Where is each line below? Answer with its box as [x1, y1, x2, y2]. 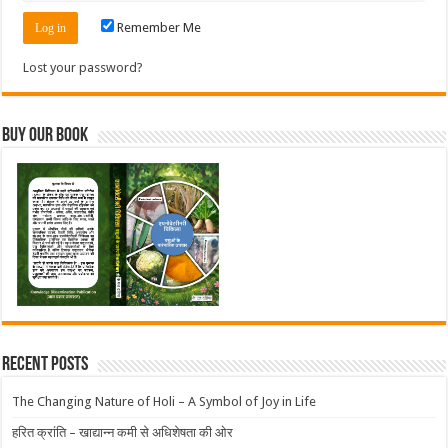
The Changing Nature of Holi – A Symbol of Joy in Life [12, 393, 317, 409]
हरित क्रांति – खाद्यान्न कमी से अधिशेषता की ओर [12, 424, 234, 440]
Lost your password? [23, 59, 144, 75]
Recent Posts [2, 354, 89, 375]
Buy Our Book [2, 125, 89, 146]
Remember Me [114, 19, 202, 35]
